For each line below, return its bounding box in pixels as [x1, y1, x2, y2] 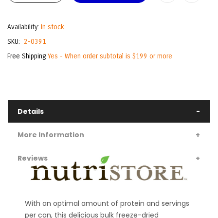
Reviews [18, 153, 48, 163]
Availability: [7, 23, 39, 31]
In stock [41, 23, 64, 31]
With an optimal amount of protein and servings [25, 198, 189, 208]
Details [18, 107, 44, 116]
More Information [18, 130, 84, 140]
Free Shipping [7, 52, 46, 60]
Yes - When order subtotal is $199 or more [48, 52, 172, 60]
